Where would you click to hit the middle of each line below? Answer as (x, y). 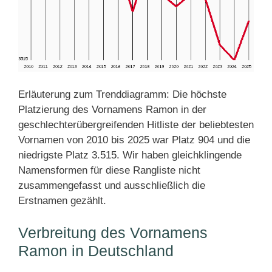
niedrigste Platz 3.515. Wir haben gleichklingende (130, 155)
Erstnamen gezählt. (62, 200)
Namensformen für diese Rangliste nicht (109, 170)
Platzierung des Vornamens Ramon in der (112, 109)
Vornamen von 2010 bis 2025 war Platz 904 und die (134, 140)
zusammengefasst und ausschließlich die (112, 185)
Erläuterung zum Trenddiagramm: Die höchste (122, 94)
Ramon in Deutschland (96, 250)
